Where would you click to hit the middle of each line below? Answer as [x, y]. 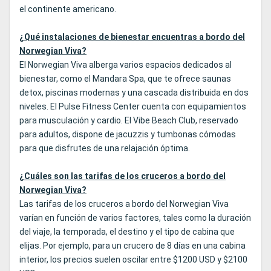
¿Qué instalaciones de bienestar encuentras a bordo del [132, 37]
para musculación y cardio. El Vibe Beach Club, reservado [129, 121]
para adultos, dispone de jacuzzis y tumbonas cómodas [128, 135]
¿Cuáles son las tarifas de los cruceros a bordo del [122, 176]
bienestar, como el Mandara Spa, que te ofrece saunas [125, 79]
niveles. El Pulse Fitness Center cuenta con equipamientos [133, 107]
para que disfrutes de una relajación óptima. [105, 149]
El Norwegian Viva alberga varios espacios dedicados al [126, 65]
